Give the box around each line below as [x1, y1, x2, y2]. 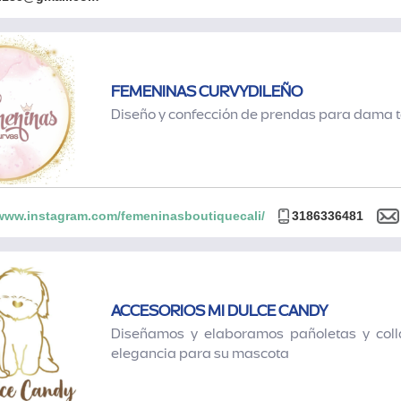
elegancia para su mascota [111, 344, 290, 363]
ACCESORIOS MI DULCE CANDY [111, 300, 328, 321]
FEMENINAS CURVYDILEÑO [111, 81, 303, 103]
